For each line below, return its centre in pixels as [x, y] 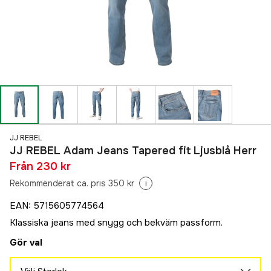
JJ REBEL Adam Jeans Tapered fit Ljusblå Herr [133, 151]
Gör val [26, 243]
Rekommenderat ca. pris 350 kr [72, 184]
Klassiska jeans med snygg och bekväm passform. [116, 223]
